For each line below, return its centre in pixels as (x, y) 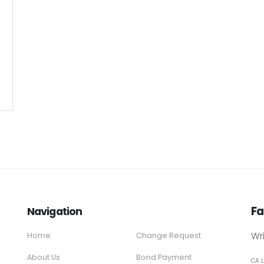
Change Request (168, 235)
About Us (44, 257)
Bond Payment (164, 257)
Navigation (55, 211)
